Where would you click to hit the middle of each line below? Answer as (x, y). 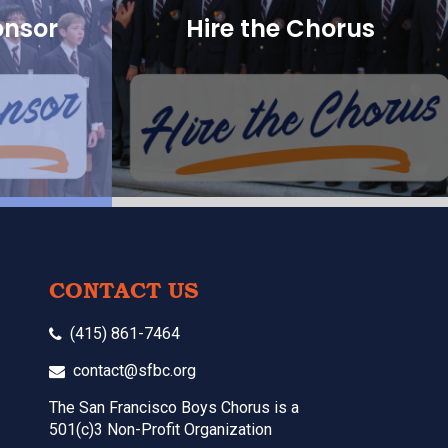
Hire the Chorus (280, 28)
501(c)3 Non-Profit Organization (160, 429)
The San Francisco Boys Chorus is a (173, 407)
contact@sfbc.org (134, 370)
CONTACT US (123, 290)
